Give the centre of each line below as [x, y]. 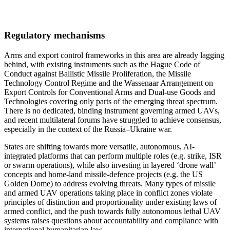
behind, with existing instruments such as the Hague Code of [102, 65]
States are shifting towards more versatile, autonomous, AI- [99, 147]
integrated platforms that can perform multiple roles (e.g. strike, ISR [113, 156]
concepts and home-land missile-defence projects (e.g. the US [103, 175]
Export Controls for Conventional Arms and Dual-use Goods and [110, 92]
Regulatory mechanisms [54, 35]
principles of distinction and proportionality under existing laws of [110, 202]
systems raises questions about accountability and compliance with [111, 221]
